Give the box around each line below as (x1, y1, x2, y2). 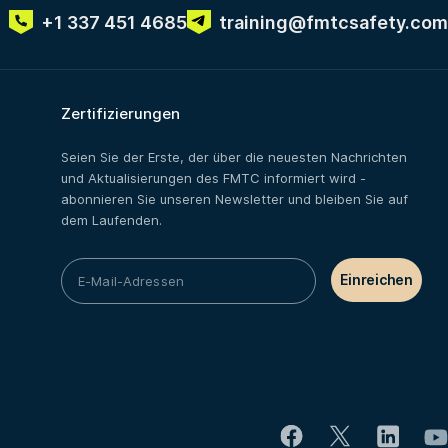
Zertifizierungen (61, 104, 180, 123)
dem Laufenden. (61, 212, 162, 228)
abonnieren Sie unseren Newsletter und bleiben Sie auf (61, 191, 408, 207)
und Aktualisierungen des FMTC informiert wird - (61, 170, 366, 186)
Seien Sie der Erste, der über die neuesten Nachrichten (61, 149, 407, 165)
